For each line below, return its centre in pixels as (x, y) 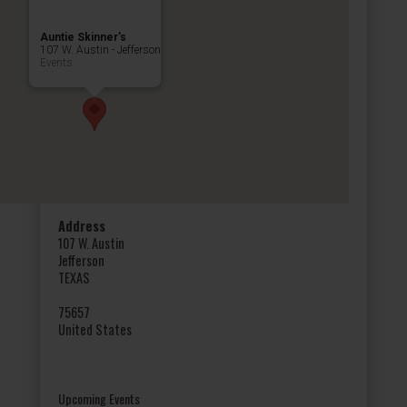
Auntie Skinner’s (83, 37)
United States (95, 329)
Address (82, 225)
